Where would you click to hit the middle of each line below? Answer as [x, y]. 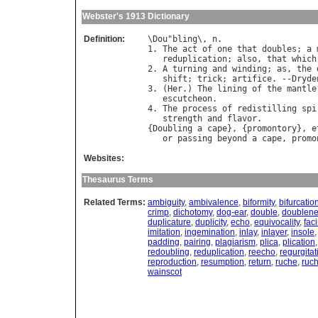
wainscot [165, 272]
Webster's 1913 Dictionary [136, 17]
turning [190, 69]
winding [250, 69]
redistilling [267, 109]
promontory [272, 129]
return [260, 262]
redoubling [169, 252]
